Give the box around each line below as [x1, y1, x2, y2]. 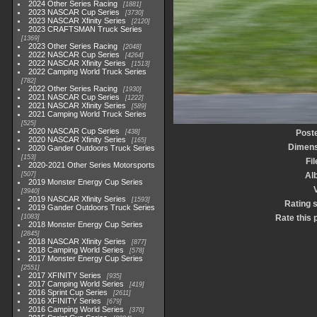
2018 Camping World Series [28, 246, 125, 254]
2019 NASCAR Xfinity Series [28, 195, 127, 203]
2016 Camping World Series [28, 305, 125, 313]
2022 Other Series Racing [28, 84, 118, 93]
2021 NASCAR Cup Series [28, 93, 120, 101]
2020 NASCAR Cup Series [28, 127, 120, 135]
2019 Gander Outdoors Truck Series [28, 203, 156, 212]
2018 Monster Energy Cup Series [28, 220, 144, 229]
